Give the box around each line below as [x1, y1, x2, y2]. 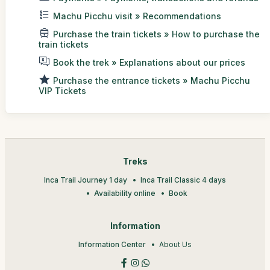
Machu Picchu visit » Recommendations [53, 10, 221, 21]
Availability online [93, 188, 155, 198]
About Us [159, 239, 192, 249]
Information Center [78, 239, 146, 249]
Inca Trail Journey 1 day [44, 175, 127, 184]
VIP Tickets [39, 85, 86, 96]
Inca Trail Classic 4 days [140, 175, 226, 184]
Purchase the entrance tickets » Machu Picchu [53, 75, 250, 86]
